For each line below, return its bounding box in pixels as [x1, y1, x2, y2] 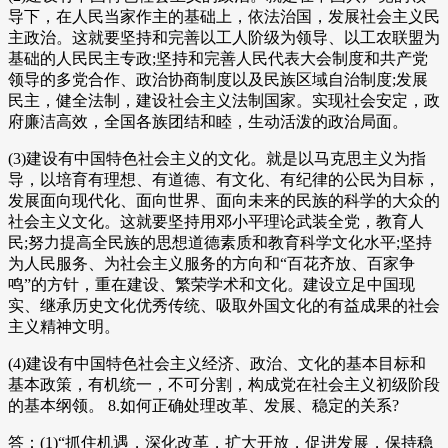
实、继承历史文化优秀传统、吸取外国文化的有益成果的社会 [8, 297, 440, 315]
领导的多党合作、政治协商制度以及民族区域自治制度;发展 [8, 71, 428, 89]
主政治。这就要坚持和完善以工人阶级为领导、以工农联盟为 [8, 29, 440, 47]
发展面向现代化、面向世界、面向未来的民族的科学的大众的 [8, 192, 440, 210]
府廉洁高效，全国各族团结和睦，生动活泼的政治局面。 [8, 113, 408, 131]
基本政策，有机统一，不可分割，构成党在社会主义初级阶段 [8, 376, 440, 394]
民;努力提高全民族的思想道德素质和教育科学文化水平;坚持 [8, 234, 432, 252]
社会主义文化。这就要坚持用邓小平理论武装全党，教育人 [8, 213, 424, 231]
